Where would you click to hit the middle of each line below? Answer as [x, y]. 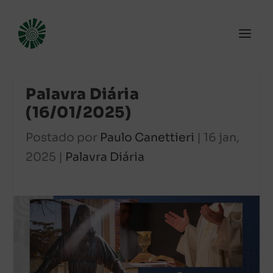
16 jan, [222, 138]
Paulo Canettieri [147, 138]
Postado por [63, 138]
